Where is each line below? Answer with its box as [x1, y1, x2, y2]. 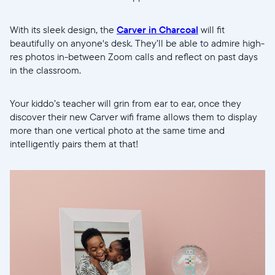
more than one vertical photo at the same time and [10, 123, 225, 136]
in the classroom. [10, 63, 83, 76]
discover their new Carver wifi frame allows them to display [10, 110, 257, 123]
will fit [198, 23, 225, 36]
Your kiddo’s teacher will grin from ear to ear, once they [10, 96, 241, 109]
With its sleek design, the [10, 23, 117, 36]
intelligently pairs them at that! [10, 137, 141, 150]
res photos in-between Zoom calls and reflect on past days [10, 50, 258, 63]
